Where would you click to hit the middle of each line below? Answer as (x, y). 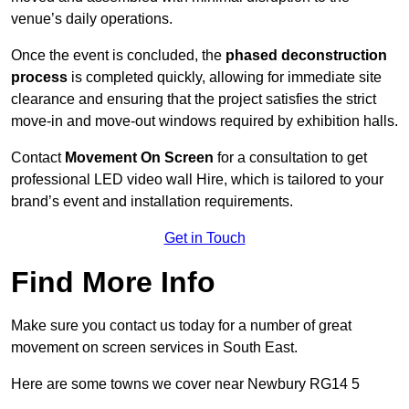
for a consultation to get (290, 158)
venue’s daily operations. (92, 19)
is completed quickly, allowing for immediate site (225, 78)
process (39, 78)
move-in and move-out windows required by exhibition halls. (204, 121)
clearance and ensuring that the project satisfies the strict (194, 100)
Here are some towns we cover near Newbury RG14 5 (185, 384)
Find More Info (113, 283)
